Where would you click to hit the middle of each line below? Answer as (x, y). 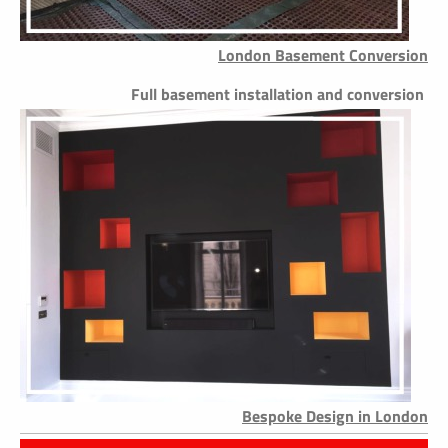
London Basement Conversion (323, 55)
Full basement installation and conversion (279, 94)
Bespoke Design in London (335, 416)
